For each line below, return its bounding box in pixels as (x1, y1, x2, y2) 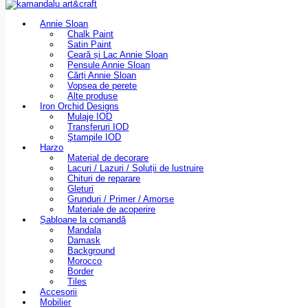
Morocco (67, 256, 102, 267)
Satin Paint (67, 39, 112, 50)
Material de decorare (67, 153, 149, 164)
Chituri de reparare (67, 173, 141, 184)
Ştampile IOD (67, 132, 122, 143)
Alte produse (67, 91, 118, 102)
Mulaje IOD (67, 111, 113, 122)
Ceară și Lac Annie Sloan (67, 49, 168, 60)
